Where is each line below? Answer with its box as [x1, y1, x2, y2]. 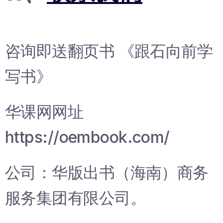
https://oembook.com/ [5, 127, 170, 147]
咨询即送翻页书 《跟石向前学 [5, 41, 213, 61]
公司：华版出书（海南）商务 [5, 162, 209, 182]
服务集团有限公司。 [5, 188, 146, 208]
